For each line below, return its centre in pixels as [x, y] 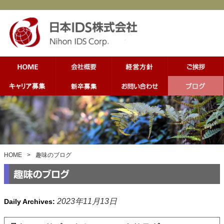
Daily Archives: [30, 202]
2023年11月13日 [87, 201]
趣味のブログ [53, 155]
